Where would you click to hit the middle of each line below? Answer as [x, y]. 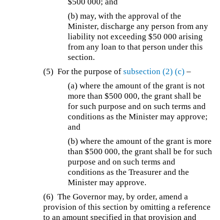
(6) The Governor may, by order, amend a [116, 197]
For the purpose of [91, 72]
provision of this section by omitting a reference [127, 207]
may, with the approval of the [131, 16]
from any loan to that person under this [136, 47]
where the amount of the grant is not [142, 86]
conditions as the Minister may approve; [138, 117]
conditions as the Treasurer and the [129, 172]
